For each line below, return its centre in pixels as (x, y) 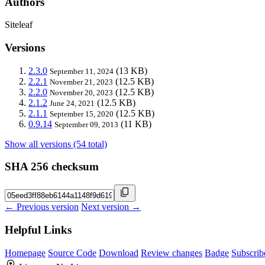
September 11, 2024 (82, 71)
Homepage (25, 253)
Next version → (111, 207)
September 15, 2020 (82, 114)
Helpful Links (38, 230)
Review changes (172, 253)
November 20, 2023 (81, 92)
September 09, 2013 (86, 124)
